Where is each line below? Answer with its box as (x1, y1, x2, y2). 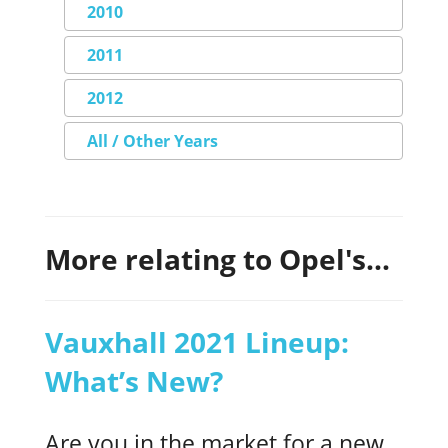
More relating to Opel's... (45, 239, 390, 278)
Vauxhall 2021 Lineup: (45, 323, 349, 362)
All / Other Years (86, 130, 218, 153)
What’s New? (45, 362, 223, 401)
